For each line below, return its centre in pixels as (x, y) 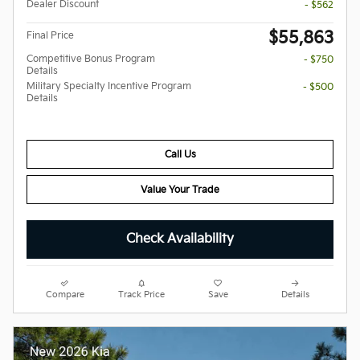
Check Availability (180, 239)
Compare (65, 295)
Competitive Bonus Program (91, 59)
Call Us (180, 154)
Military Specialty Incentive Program (109, 86)
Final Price (50, 35)
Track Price (142, 295)
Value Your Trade (180, 190)
